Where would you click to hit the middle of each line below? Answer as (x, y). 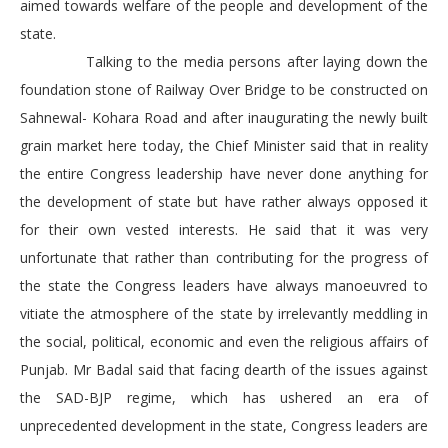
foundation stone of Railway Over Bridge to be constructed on (224, 90)
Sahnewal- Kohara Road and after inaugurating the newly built (224, 118)
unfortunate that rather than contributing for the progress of (224, 258)
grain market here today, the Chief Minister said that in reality (224, 146)
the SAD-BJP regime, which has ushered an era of (224, 398)
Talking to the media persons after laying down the (224, 62)
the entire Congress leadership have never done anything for (224, 174)
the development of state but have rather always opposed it (224, 202)
